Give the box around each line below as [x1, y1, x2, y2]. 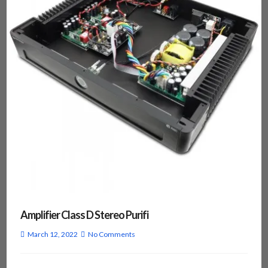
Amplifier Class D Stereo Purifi [20, 208, 148, 222]
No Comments [87, 230, 135, 239]
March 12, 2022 [27, 230, 78, 239]
